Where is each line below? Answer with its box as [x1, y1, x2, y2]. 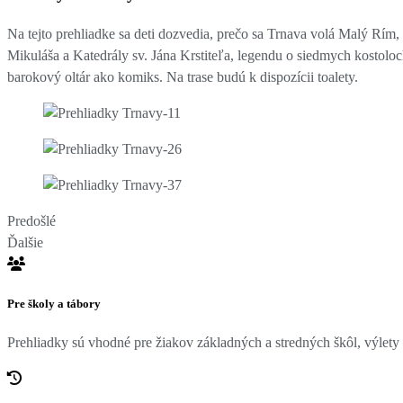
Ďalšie [7, 234, 43, 250]
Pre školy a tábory [7, 296, 101, 310]
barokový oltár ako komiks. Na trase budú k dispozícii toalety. [7, 68, 358, 85]
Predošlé [7, 212, 56, 228]
